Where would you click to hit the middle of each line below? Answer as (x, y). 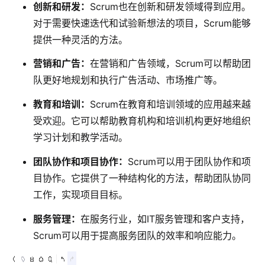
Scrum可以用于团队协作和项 (189, 161)
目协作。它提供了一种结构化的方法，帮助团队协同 (142, 178)
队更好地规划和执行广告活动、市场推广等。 (128, 80)
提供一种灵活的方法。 (80, 39)
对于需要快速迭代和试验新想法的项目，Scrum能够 (142, 23)
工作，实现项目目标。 (80, 194)
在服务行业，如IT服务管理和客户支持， (165, 219)
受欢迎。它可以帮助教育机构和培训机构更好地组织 (142, 121)
